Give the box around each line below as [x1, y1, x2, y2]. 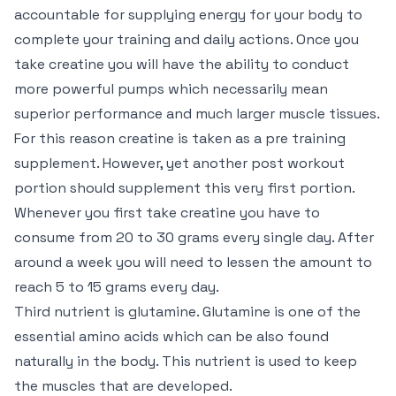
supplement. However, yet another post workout [14, 154, 345, 172]
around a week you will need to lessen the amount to [14, 253, 372, 271]
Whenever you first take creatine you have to [14, 203, 320, 222]
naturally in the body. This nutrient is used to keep [14, 352, 357, 370]
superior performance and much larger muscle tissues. [14, 104, 380, 123]
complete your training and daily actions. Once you [14, 30, 359, 49]
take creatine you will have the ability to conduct [14, 55, 349, 73]
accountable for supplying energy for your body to [14, 5, 362, 24]
